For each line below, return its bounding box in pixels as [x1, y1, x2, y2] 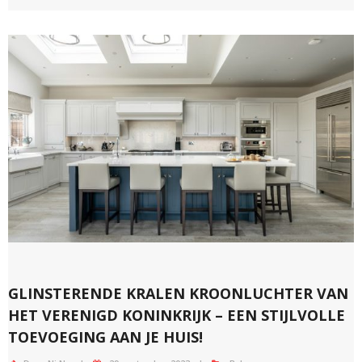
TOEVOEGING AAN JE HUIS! [8, 327, 203, 347]
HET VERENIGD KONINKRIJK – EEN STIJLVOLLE [8, 305, 345, 326]
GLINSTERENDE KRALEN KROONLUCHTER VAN [8, 284, 348, 304]
